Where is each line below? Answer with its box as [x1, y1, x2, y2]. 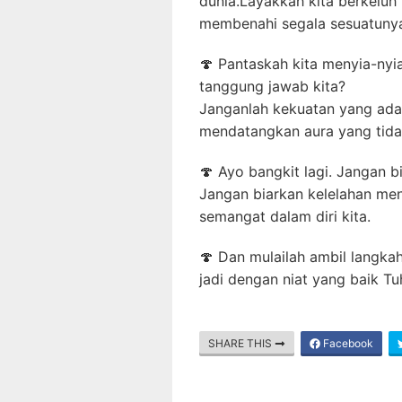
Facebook [320, 336, 373, 351]
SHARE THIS [208, 336, 275, 351]
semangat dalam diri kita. [199, 207, 371, 226]
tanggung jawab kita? [199, 77, 345, 96]
